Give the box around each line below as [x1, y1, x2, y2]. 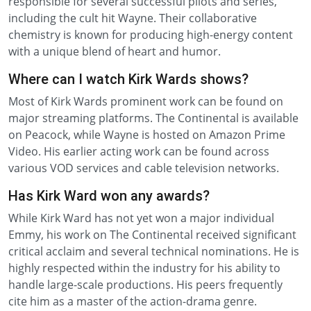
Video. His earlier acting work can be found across [8, 144, 269, 159]
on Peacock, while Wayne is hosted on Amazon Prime [8, 127, 285, 142]
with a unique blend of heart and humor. [8, 44, 221, 59]
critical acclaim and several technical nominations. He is [8, 244, 299, 259]
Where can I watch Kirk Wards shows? [8, 71, 249, 87]
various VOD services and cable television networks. [8, 160, 279, 176]
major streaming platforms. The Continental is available [8, 110, 299, 126]
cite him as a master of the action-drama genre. [8, 294, 257, 309]
